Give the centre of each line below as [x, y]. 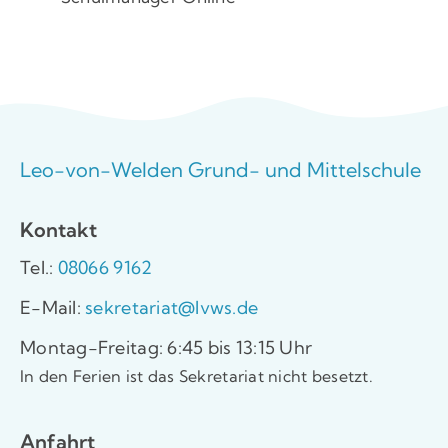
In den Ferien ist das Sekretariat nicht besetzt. [196, 375]
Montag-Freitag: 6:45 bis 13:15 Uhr [166, 347]
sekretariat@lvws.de [169, 307]
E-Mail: [50, 307]
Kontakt [58, 229]
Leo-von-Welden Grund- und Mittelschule [220, 169]
